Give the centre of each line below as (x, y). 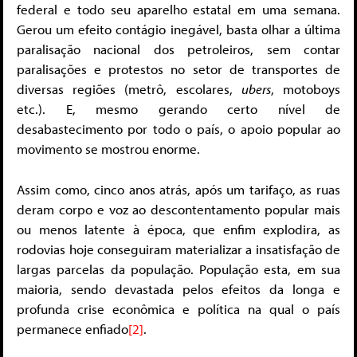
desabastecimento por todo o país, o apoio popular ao (178, 129)
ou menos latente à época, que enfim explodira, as (178, 229)
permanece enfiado (73, 328)
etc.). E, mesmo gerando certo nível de (178, 109)
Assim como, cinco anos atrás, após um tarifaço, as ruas (178, 189)
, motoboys (306, 89)
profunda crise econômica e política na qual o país (178, 308)
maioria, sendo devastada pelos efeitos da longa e (178, 288)
